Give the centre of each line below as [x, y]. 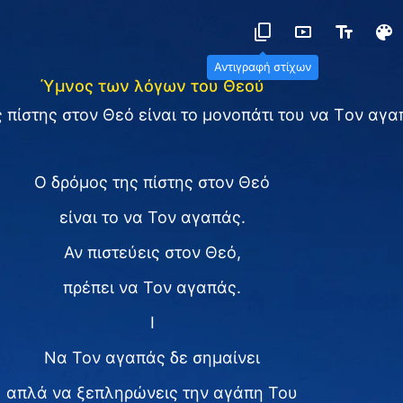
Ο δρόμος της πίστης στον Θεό [152, 182]
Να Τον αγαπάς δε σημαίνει [152, 358]
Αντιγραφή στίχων [263, 67]
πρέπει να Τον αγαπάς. [152, 287]
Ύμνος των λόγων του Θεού [152, 86]
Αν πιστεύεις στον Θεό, [152, 252]
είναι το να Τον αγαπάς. [152, 217]
